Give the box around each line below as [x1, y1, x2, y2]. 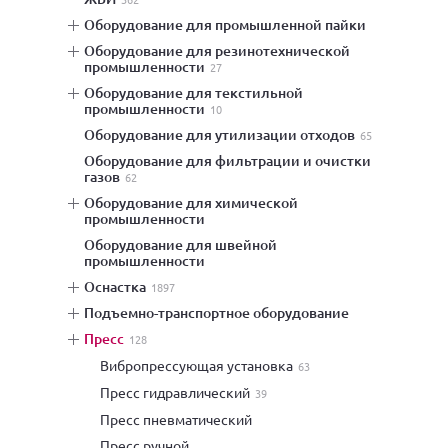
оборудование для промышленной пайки [95, 15, 366, 34]
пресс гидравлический [110, 383, 250, 401]
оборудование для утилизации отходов [95, 125, 355, 144]
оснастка [95, 277, 146, 296]
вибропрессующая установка [109, 356, 293, 374]
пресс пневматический [110, 410, 252, 428]
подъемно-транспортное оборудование [94, 303, 349, 322]
